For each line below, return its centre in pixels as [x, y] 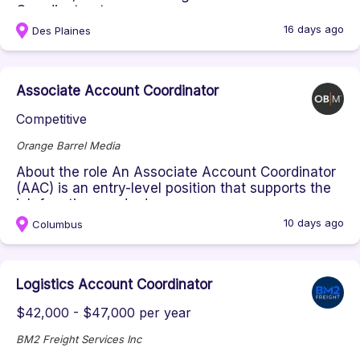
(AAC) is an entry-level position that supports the [174, 188]
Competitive [51, 119]
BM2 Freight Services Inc [79, 339]
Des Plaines [61, 31]
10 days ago [314, 223]
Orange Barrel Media [68, 145]
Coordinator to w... [76, 10]
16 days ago [314, 29]
